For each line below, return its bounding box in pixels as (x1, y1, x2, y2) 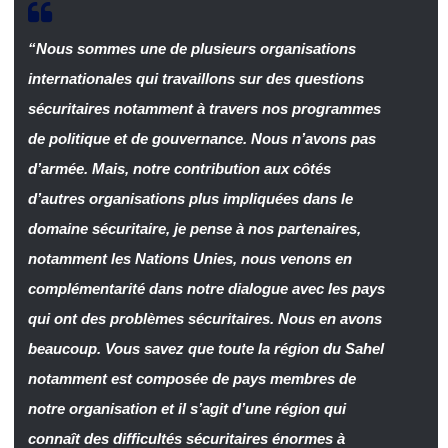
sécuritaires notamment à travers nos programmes (27, 99, 381, 117)
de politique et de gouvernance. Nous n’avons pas (27, 129, 376, 147)
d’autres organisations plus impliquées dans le (27, 189, 353, 207)
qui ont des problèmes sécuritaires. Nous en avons (27, 309, 382, 327)
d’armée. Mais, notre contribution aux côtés (27, 159, 331, 177)
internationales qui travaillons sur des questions (27, 69, 364, 87)
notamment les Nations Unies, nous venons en (27, 249, 352, 267)
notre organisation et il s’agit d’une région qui (27, 399, 346, 417)
